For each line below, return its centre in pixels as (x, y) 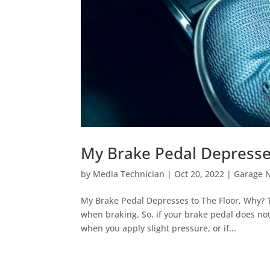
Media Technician (129, 174)
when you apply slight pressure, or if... (159, 228)
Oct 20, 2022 (199, 174)
